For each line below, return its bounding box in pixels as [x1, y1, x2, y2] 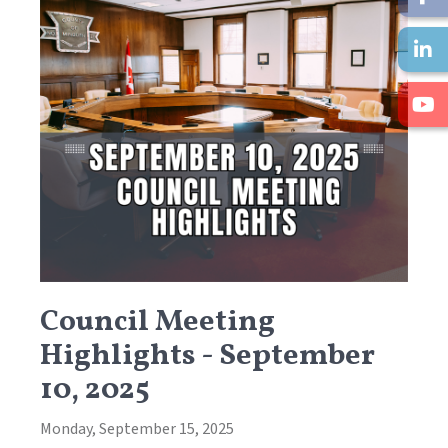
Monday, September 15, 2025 [40, 418, 234, 441]
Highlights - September [40, 335, 375, 378]
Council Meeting [40, 301, 275, 344]
